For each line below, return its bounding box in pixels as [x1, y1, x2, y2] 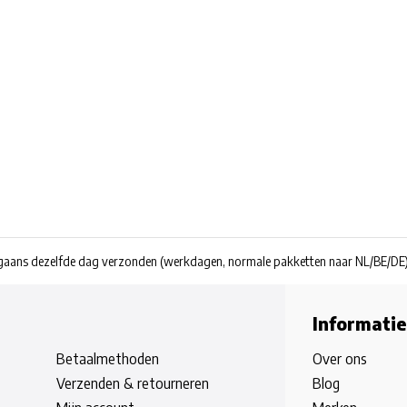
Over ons [313, 350, 367, 368]
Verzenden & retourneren [55, 374, 209, 392]
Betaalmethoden [55, 350, 159, 368]
